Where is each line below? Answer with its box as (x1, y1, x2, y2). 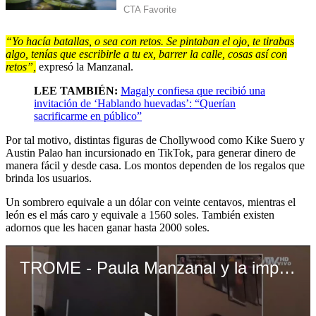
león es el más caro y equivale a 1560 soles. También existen (6, 209, 274, 221)
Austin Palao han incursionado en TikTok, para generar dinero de (6, 147, 296, 159)
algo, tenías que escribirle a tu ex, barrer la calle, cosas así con (6, 48, 287, 61)
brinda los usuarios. (6, 172, 92, 185)
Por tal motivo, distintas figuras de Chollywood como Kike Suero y (6, 134, 305, 147)
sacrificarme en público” (34, 110, 142, 123)
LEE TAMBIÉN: (34, 85, 121, 97)
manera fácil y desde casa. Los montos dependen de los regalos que (6, 159, 305, 172)
